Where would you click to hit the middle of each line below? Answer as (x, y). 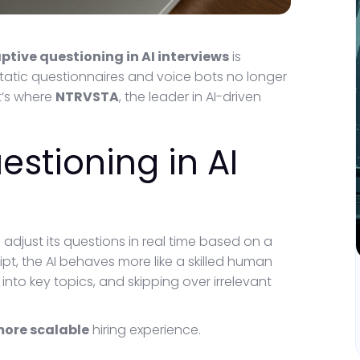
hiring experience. (145, 330)
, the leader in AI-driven (190, 97)
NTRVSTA (87, 97)
